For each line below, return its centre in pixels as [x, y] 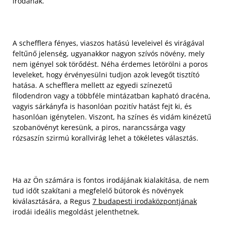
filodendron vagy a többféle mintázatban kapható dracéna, [111, 95]
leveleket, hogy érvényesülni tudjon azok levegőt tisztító [106, 74]
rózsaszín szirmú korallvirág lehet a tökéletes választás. [105, 138]
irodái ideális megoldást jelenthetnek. [76, 211]
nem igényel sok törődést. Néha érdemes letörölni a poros [110, 64]
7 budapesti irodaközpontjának [145, 201]
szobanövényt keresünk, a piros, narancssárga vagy [99, 127]
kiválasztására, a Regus [52, 201]
